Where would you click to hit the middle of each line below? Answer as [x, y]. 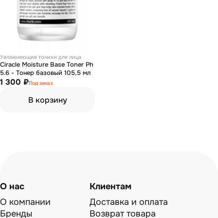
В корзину [47, 100]
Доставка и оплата [129, 202]
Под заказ [41, 83]
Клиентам [110, 186]
